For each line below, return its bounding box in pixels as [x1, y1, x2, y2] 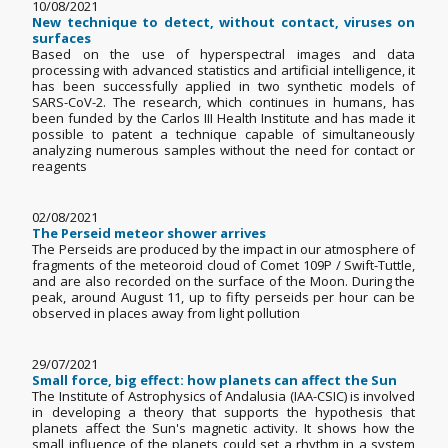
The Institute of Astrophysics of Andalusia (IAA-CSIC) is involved [32, 387, 416, 406]
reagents [32, 157, 100, 176]
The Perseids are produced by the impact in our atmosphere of [32, 240, 416, 259]
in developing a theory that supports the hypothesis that [32, 403, 416, 422]
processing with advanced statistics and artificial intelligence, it [32, 61, 416, 80]
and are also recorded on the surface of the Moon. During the [32, 272, 416, 291]
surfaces [32, 29, 92, 48]
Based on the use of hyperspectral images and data [32, 45, 416, 64]
